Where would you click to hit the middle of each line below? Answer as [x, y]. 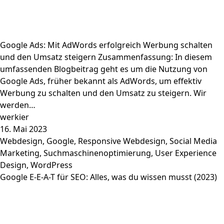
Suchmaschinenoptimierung [97, 153]
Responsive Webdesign [122, 141]
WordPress [51, 165]
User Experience [186, 153]
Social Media [193, 141]
